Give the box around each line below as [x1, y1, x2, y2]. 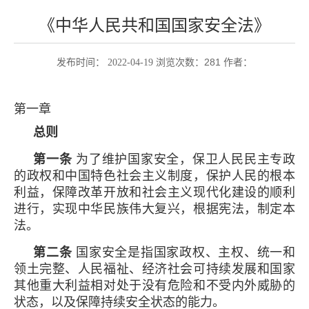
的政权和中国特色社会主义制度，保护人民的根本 [14, 168, 295, 183]
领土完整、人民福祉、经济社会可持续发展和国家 [14, 261, 295, 276]
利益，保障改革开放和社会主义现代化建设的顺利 [14, 185, 295, 199]
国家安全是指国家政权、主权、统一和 [72, 245, 295, 259]
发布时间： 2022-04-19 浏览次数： [57, 57, 204, 68]
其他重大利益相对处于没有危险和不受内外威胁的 [14, 278, 295, 292]
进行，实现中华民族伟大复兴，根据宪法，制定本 [14, 201, 295, 216]
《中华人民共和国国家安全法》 [39, 16, 270, 34]
